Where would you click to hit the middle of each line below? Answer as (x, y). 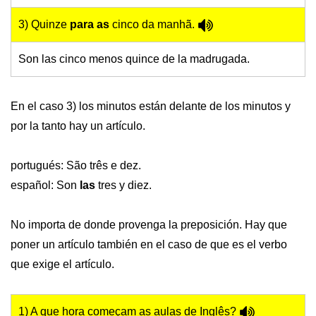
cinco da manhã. (153, 25)
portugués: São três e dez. (76, 166)
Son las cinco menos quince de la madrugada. (134, 59)
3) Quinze (44, 25)
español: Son (45, 186)
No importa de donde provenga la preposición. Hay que (149, 225)
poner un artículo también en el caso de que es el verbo (149, 245)
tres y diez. (123, 186)
